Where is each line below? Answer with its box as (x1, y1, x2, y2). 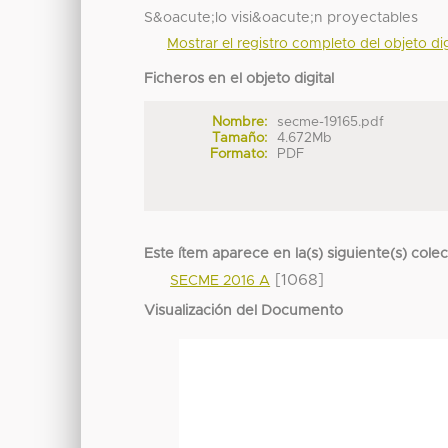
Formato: (209, 147, 267, 162)
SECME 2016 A (170, 274, 271, 289)
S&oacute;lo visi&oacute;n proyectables (144, 11, 419, 26)
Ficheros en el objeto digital (144, 72, 335, 87)
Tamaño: (211, 131, 267, 146)
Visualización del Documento (144, 304, 344, 319)
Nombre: (211, 115, 267, 130)
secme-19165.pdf (277, 115, 385, 130)
